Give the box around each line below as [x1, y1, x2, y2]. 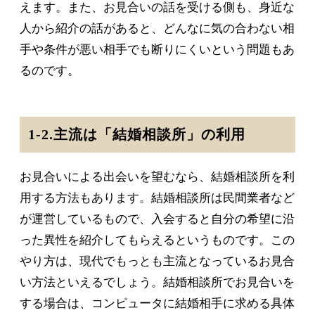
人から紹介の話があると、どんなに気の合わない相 [20, 22, 295, 36]
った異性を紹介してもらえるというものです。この [20, 233, 295, 247]
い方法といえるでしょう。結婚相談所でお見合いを [20, 276, 295, 290]
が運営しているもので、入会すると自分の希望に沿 [20, 212, 295, 226]
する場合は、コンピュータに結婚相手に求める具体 [20, 297, 295, 311]
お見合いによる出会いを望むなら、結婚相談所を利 [20, 170, 295, 184]
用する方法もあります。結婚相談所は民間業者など [20, 191, 295, 205]
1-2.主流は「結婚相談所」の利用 [28, 127, 245, 143]
